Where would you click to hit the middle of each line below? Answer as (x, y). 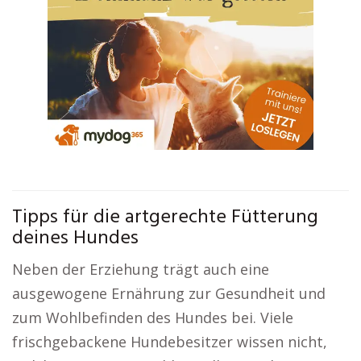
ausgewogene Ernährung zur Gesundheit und (169, 293)
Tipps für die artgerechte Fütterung (165, 218)
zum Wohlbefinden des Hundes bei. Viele (153, 317)
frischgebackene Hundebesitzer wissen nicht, (170, 342)
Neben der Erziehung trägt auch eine (141, 269)
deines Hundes (75, 239)
